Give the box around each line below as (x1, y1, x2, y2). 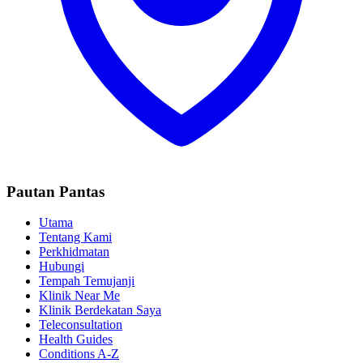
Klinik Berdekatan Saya (39, 303, 161, 318)
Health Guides (39, 332, 113, 347)
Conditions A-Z (39, 347, 119, 361)
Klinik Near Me (39, 288, 120, 303)
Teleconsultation (39, 318, 122, 332)
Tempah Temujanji (39, 274, 135, 288)
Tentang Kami (39, 230, 112, 245)
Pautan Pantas (6, 182, 105, 200)
